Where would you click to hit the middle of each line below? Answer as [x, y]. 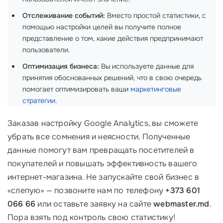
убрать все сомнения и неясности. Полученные [99, 137]
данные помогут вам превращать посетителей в [101, 150]
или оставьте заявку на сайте [95, 204]
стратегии [39, 101]
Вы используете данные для [146, 66]
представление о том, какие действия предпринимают [113, 38]
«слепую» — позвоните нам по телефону [87, 190]
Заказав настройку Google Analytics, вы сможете [103, 123]
